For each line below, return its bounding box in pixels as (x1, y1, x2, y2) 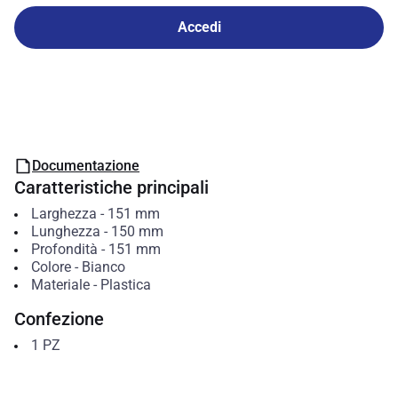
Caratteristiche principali (14, 177, 209, 198)
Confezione (14, 308, 104, 330)
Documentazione (32, 157, 139, 174)
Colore (30, 259, 71, 275)
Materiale (30, 276, 90, 293)
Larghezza (30, 205, 97, 222)
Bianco (81, 259, 125, 275)
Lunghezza (30, 223, 100, 240)
